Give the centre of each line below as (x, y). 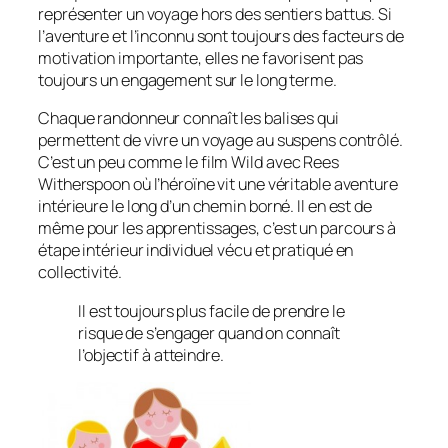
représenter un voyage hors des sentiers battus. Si (215, 14)
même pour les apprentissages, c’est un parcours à (217, 228)
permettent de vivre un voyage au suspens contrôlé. (220, 140)
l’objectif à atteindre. (151, 354)
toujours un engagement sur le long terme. (187, 80)
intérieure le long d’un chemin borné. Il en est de (205, 206)
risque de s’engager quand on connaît (209, 332)
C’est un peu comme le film (135, 162)
